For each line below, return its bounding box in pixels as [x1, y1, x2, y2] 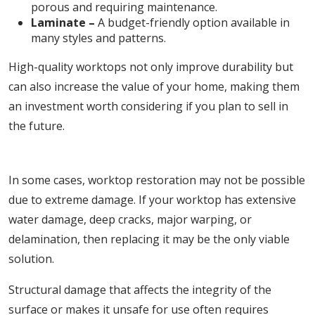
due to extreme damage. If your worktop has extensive [8, 192, 296, 207]
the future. [8, 118, 65, 134]
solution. [8, 251, 54, 266]
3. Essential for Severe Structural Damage [18, 148, 297, 164]
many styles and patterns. [31, 30, 166, 46]
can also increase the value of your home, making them [8, 79, 300, 94]
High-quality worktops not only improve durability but [8, 59, 293, 75]
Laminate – [31, 15, 95, 30]
